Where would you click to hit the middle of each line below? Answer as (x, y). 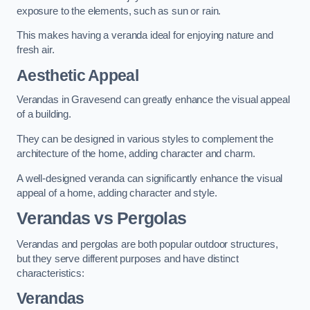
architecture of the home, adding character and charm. (136, 153)
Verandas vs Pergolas (102, 219)
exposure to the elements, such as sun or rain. (119, 11)
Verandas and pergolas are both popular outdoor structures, (147, 244)
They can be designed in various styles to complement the (145, 139)
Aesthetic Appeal (78, 75)
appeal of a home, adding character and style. (117, 193)
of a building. (44, 115)
